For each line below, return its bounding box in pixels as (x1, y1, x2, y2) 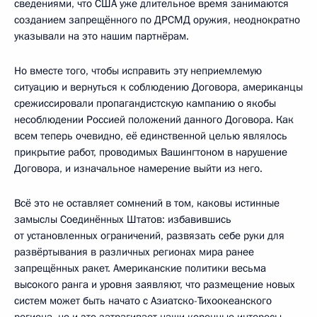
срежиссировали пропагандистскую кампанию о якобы (14, 96, 276, 110)
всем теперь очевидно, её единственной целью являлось (14, 128, 287, 143)
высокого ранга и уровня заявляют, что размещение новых (14, 277, 295, 292)
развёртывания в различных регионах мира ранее (14, 244, 254, 259)
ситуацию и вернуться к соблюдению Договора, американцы (14, 79, 303, 94)
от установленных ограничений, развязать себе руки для (14, 228, 284, 243)
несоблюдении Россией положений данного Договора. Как (14, 112, 294, 127)
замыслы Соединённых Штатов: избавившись (14, 212, 231, 226)
